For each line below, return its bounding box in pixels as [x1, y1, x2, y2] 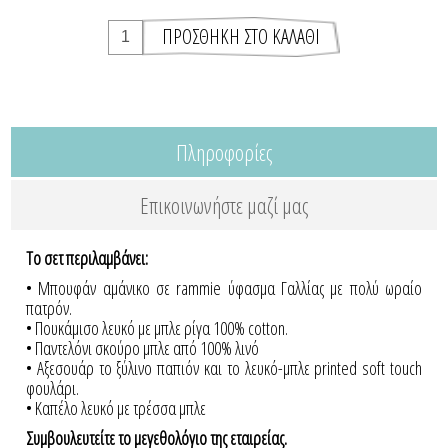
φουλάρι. [26, 375, 80, 400]
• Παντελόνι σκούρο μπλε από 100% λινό [26, 335, 260, 360]
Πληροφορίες [176, 136, 272, 167]
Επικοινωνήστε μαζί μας [140, 189, 308, 220]
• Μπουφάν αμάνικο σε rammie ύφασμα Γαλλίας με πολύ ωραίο [26, 275, 422, 300]
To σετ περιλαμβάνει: [26, 245, 154, 270]
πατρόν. [26, 295, 73, 320]
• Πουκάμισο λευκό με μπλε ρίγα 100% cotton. [26, 315, 289, 340]
